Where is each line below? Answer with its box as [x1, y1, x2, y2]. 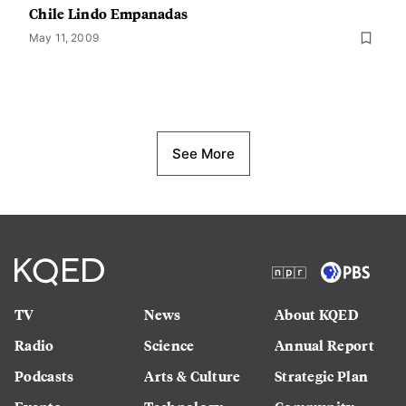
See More [171, 145, 235, 162]
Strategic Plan [274, 365, 369, 386]
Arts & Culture [144, 365, 241, 386]
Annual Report [274, 334, 374, 355]
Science [144, 334, 195, 355]
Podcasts [14, 365, 74, 386]
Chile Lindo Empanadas [29, 3, 188, 24]
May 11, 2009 [29, 31, 99, 44]
